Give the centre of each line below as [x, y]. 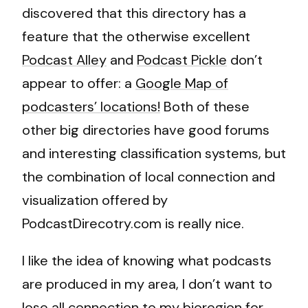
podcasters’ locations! [91, 106]
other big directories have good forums [146, 130]
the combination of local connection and [148, 176]
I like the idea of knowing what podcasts [147, 260]
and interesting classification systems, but [154, 153]
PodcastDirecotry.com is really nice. [133, 223]
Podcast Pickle [182, 59]
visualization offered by [95, 200]
